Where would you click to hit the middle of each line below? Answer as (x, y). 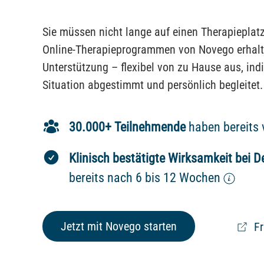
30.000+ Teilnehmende (127, 127)
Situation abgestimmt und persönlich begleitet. (153, 85)
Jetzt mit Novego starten (119, 226)
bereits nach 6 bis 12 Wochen (145, 178)
